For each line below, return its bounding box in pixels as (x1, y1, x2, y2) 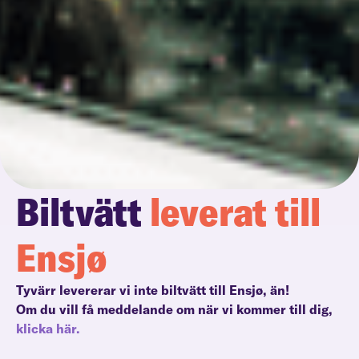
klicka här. (16, 320, 80, 337)
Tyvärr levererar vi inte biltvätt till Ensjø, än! (16, 281, 292, 298)
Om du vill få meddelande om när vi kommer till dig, (16, 301, 333, 317)
